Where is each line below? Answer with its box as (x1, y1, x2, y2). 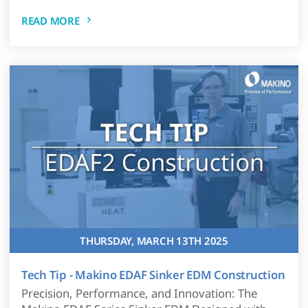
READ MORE (21, 14, 80, 28)
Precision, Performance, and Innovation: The (21, 285, 257, 302)
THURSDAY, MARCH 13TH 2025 (80, 234, 228, 247)
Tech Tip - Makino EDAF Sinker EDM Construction (21, 267, 285, 283)
